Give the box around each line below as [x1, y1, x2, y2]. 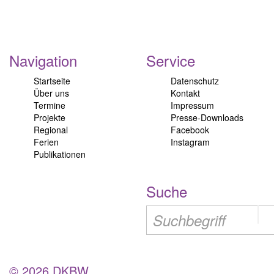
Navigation [9, 50, 77, 71]
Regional [34, 124, 68, 136]
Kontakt [171, 87, 200, 99]
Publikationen [34, 148, 86, 160]
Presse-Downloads [171, 111, 243, 124]
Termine [34, 99, 65, 111]
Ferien [34, 136, 59, 148]
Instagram [171, 136, 210, 148]
